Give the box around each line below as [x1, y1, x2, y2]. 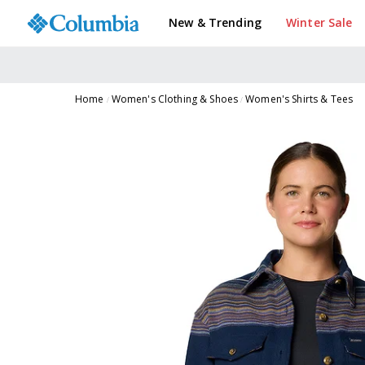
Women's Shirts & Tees [245, 92, 354, 106]
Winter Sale [285, 15, 353, 30]
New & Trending [169, 15, 262, 30]
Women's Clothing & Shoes [111, 92, 239, 106]
